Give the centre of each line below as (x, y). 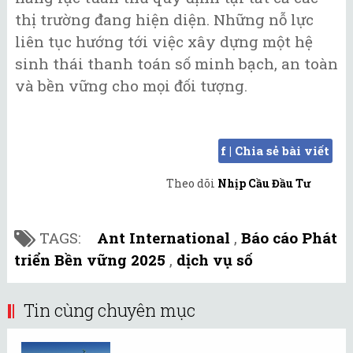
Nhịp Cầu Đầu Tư (264, 183)
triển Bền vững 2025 (90, 260)
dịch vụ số (215, 260)
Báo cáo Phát (289, 238)
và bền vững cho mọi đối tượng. (131, 86)
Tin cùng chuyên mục (110, 310)
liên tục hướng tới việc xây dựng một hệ (164, 42)
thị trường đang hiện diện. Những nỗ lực (164, 20)
